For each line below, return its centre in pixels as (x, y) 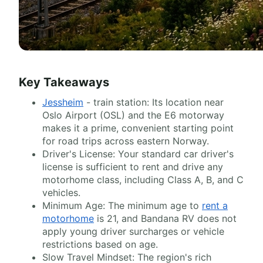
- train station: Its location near (154, 102)
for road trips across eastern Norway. (126, 141)
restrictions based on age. (100, 244)
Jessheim (63, 102)
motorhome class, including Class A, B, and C (143, 180)
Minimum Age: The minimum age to (122, 205)
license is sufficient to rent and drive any (133, 167)
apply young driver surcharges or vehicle (133, 231)
